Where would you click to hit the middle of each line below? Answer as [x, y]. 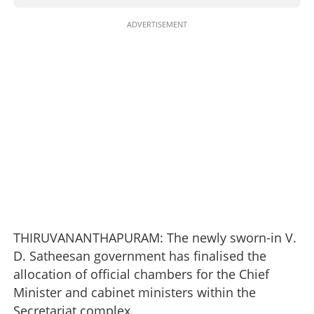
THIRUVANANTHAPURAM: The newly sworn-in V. [155, 237]
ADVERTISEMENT [157, 24]
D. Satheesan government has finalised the [140, 255]
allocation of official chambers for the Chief [141, 274]
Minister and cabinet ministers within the [135, 292]
